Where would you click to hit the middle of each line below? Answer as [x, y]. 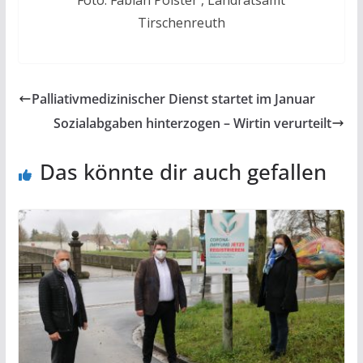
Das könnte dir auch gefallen [183, 172]
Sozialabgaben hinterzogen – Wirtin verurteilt [193, 124]
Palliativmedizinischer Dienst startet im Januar [173, 99]
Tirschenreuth [181, 23]
